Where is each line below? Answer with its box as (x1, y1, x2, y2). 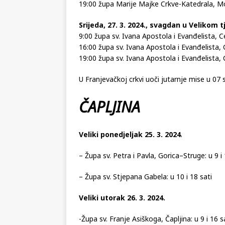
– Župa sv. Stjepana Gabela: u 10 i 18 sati (79, 171, 212, 181)
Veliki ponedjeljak (79, 129, 145, 139)
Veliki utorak (79, 192, 127, 202)
